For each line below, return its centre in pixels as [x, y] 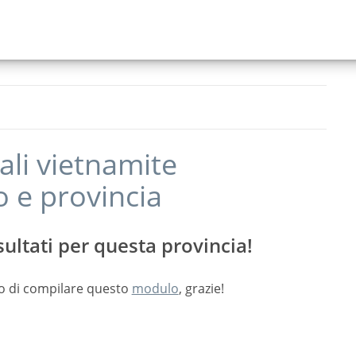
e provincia [85, 196]
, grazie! [201, 288]
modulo [155, 288]
